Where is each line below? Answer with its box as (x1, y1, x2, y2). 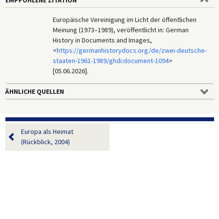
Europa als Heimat (21, 127, 73, 136)
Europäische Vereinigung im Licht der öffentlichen (53, 15, 197, 24)
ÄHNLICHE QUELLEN (5, 87, 64, 96)
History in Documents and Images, (53, 35, 153, 44)
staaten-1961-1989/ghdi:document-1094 (53, 56, 169, 65)
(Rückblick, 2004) (21, 137, 70, 146)
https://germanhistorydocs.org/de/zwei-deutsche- (57, 45, 207, 55)
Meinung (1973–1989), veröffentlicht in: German (53, 25, 189, 34)
